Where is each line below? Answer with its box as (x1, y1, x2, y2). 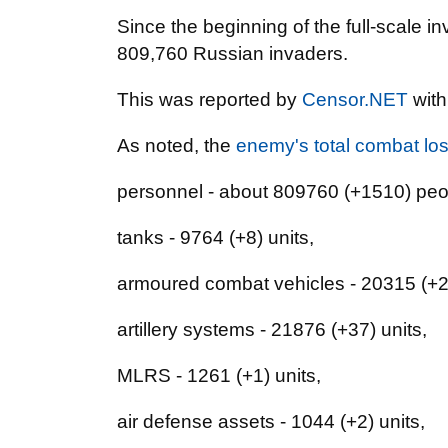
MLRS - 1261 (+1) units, (117, 365, 321, 386)
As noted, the (117, 135, 236, 156)
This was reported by (117, 89, 302, 110)
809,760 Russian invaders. (117, 43, 348, 64)
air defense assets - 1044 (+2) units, (117, 411, 425, 432)
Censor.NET (302, 89, 408, 110)
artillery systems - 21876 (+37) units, (117, 319, 427, 340)
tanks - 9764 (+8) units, (117, 227, 314, 248)
